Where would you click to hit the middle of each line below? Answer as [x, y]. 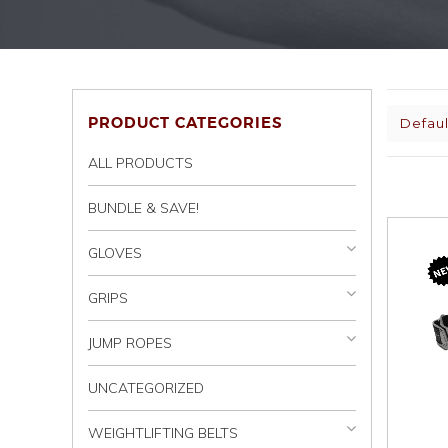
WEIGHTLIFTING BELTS [163, 433]
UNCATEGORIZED [146, 388]
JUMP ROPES [130, 343]
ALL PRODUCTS [140, 163]
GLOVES [115, 253]
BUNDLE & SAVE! [143, 208]
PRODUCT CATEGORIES [185, 123]
